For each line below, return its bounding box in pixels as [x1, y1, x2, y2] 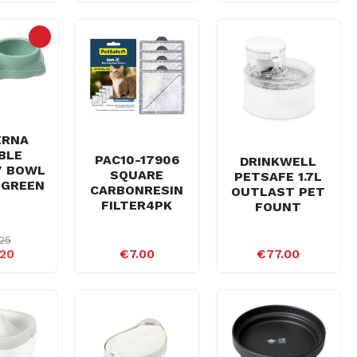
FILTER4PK [101, 198, 173, 214]
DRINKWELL [240, 154, 317, 169]
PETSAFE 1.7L [234, 169, 323, 184]
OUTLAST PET [231, 184, 326, 199]
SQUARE [110, 167, 164, 183]
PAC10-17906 [94, 152, 179, 168]
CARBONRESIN [90, 182, 184, 198]
